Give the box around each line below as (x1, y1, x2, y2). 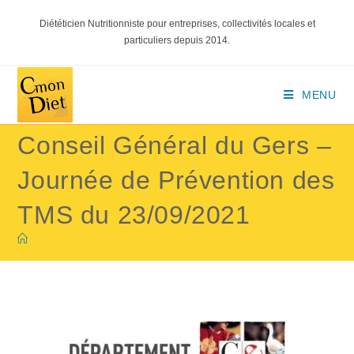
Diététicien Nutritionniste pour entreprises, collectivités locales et (39, 18, 315, 29)
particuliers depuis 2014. (124, 35, 230, 46)
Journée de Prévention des (17, 166, 335, 194)
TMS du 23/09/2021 (17, 201, 250, 229)
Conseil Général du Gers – (17, 131, 332, 160)
